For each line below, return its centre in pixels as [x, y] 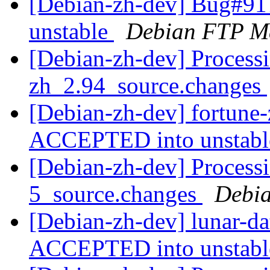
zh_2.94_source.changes [148, 86]
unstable [71, 31]
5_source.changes [116, 194]
